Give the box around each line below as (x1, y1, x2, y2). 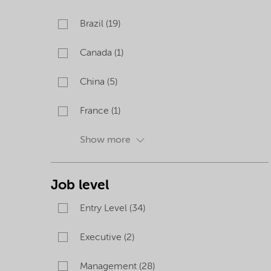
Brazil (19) (80, 19, 120, 29)
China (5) (80, 77, 117, 87)
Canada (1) (80, 48, 123, 58)
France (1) (80, 106, 120, 116)
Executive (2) (80, 232, 134, 243)
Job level (51, 178, 109, 192)
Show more (80, 135, 131, 145)
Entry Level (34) (80, 203, 145, 214)
